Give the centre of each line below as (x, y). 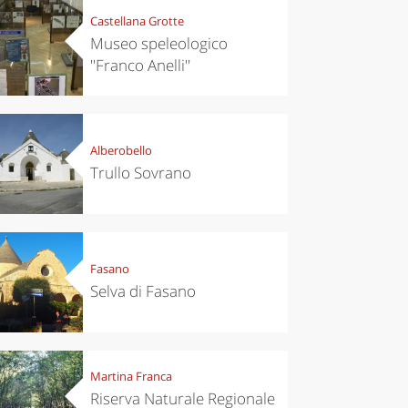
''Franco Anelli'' (140, 66)
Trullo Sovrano (140, 173)
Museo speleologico (158, 44)
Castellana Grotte (137, 21)
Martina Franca (131, 377)
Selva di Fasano (143, 291)
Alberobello (121, 151)
